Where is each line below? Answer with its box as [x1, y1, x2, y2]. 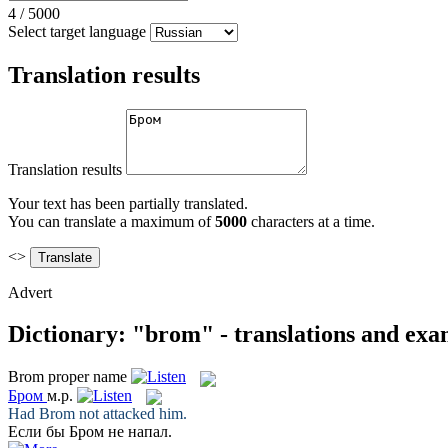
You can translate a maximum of [8, 212, 215, 230]
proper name [48, 368, 127, 386]
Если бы [8, 422, 69, 440]
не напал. [104, 422, 172, 440]
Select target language [8, 22, 146, 40]
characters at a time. [247, 212, 375, 230]
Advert [8, 283, 52, 301]
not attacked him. [75, 404, 187, 422]
